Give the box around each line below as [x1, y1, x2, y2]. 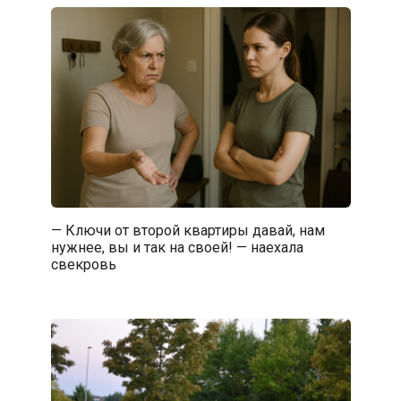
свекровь [50, 255, 116, 273]
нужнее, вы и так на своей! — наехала [50, 238, 303, 256]
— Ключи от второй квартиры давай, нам [50, 221, 325, 239]
